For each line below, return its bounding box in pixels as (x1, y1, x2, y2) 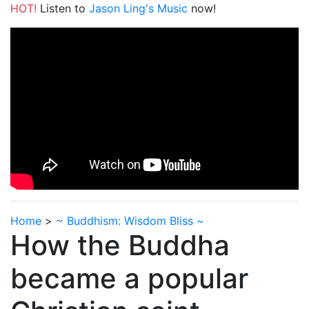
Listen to (37, 1, 89, 15)
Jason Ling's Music (89, 1, 188, 15)
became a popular (10, 261, 248, 296)
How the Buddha (10, 228, 230, 263)
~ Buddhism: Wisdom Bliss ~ (56, 214, 204, 228)
